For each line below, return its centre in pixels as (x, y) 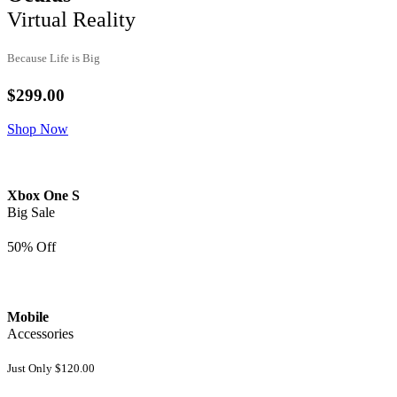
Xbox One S (43, 195)
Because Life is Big (54, 58)
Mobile (28, 317)
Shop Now (38, 129)
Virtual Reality (71, 20)
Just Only (31, 369)
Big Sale (31, 212)
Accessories (40, 334)
